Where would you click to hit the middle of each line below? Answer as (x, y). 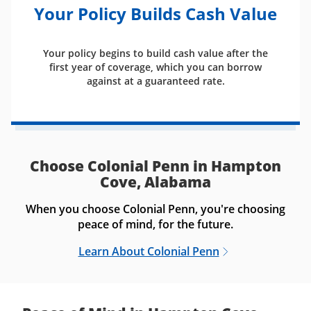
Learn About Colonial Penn (149, 251)
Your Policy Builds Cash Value (155, 14)
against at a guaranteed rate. (155, 81)
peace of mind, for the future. (155, 224)
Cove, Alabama (155, 182)
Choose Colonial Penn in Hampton (155, 166)
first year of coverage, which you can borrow (155, 67)
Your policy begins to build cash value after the (155, 53)
